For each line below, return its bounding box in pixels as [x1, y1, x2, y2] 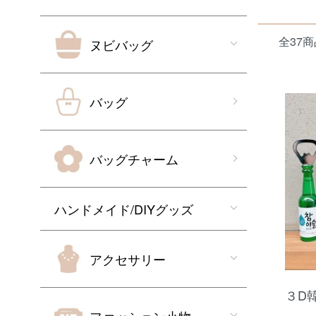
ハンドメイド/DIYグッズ [54, 200, 193, 218]
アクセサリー [90, 250, 166, 268]
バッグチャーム [90, 150, 178, 168]
